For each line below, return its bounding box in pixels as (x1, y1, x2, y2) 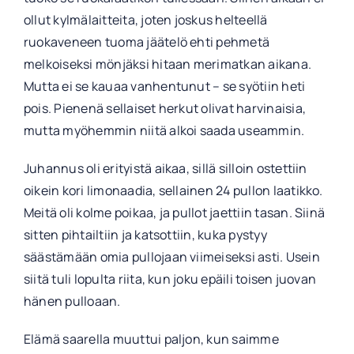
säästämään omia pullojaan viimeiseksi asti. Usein (23, 248, 320, 266)
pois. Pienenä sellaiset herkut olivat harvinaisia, (23, 100, 306, 118)
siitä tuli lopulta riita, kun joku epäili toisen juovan (23, 270, 317, 288)
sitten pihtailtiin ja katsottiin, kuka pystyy (23, 226, 267, 244)
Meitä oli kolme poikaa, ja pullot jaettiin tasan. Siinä (23, 204, 326, 222)
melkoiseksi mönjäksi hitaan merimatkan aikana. (23, 55, 312, 73)
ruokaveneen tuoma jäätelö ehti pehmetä (23, 33, 270, 51)
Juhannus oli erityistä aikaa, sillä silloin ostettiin (23, 160, 307, 178)
